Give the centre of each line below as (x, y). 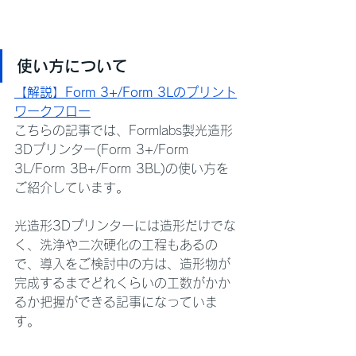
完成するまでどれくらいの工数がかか (122, 283)
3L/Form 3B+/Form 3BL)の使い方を (122, 169)
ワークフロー (52, 112)
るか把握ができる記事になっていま (116, 302)
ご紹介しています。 (72, 188)
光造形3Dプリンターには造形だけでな (125, 226)
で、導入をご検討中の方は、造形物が (122, 264)
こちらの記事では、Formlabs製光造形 (124, 131)
